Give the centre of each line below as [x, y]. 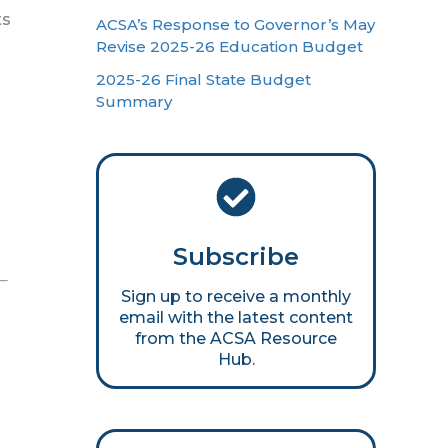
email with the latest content [236, 318]
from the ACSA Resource [236, 339]
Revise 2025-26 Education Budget [229, 46]
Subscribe [236, 257]
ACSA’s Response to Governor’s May [235, 24]
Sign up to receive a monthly [236, 297]
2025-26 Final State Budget [203, 80]
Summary [134, 102]
